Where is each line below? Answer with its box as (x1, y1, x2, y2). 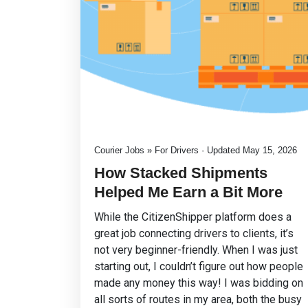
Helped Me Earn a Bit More (94, 184, 283, 201)
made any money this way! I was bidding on (94, 276, 303, 289)
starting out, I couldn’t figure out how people (94, 260, 303, 273)
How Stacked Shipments (94, 164, 267, 181)
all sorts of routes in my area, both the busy (94, 293, 302, 306)
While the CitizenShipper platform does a (94, 210, 291, 223)
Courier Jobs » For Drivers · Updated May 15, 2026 (94, 145, 297, 155)
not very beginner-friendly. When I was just (94, 243, 298, 256)
